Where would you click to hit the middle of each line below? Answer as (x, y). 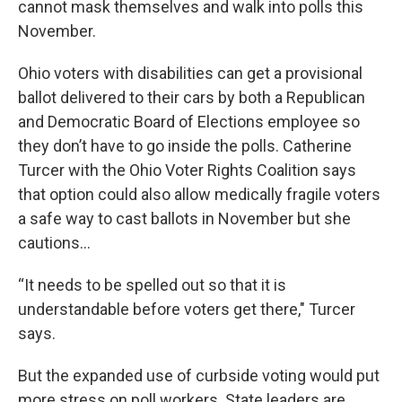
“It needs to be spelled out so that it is (152, 285)
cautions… (56, 243)
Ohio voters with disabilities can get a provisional (190, 73)
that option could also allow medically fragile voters (199, 194)
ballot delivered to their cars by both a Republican (192, 97)
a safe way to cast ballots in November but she (184, 218)
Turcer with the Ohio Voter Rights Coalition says (187, 170)
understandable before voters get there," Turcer (187, 309)
